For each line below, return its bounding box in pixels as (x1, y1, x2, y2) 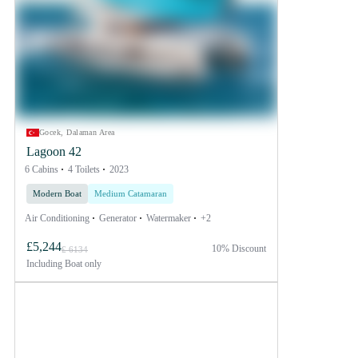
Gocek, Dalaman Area (39, 127, 115, 137)
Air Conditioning (25, 212, 89, 224)
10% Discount (212, 242, 266, 254)
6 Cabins (25, 163, 58, 175)
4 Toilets (68, 163, 100, 175)
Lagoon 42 (26, 144, 82, 158)
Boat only (62, 257, 101, 269)
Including (26, 257, 62, 269)
